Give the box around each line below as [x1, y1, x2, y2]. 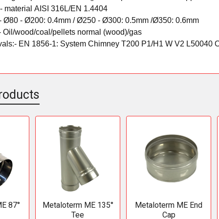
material [4, 4, 35, 13]
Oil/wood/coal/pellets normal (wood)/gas [3, 27, 142, 36]
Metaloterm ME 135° [42, 200, 113, 210]
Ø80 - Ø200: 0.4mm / [3, 16, 77, 24]
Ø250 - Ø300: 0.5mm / [77, 16, 153, 24]
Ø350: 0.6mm [153, 16, 199, 24]
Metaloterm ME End [135, 200, 203, 210]
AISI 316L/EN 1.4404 [34, 4, 108, 13]
